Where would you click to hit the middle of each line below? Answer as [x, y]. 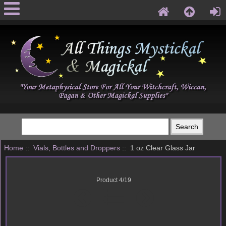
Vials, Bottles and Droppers [76, 148]
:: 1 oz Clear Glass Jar [157, 148]
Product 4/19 [114, 180]
